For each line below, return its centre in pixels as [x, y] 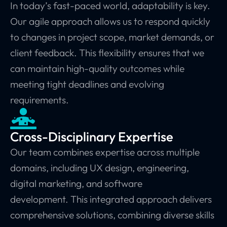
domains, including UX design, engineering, [100, 167]
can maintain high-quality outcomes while [97, 69]
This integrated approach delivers [141, 199]
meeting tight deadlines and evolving [87, 84]
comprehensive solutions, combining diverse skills [112, 215]
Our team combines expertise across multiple [105, 152]
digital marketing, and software [76, 183]
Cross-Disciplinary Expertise [92, 136]
